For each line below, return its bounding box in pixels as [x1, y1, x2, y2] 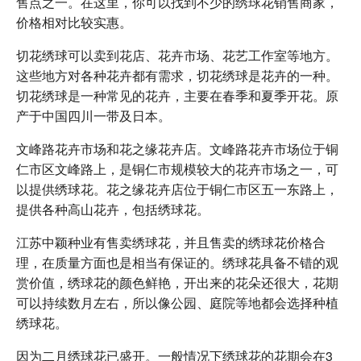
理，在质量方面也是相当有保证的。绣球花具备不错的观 [16, 252, 338, 272]
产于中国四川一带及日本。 [16, 106, 171, 125]
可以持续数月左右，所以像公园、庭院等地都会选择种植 [16, 293, 338, 312]
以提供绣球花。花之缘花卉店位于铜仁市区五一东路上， [16, 179, 338, 198]
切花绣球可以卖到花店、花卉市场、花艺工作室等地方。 [16, 45, 338, 64]
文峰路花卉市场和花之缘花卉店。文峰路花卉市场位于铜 [16, 139, 338, 158]
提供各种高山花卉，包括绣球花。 [16, 199, 210, 218]
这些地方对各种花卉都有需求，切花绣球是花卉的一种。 [16, 65, 338, 85]
